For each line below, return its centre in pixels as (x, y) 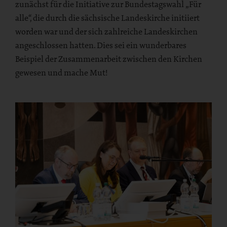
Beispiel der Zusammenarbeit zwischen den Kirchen (109, 59)
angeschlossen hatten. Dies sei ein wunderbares (101, 45)
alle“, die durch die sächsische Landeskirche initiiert (107, 18)
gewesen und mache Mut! (62, 73)
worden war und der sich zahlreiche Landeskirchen (106, 32)
